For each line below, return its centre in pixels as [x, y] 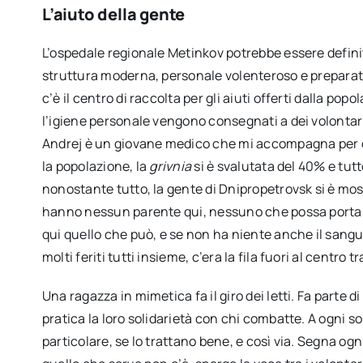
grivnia [171, 166]
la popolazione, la [96, 166]
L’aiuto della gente [113, 14]
